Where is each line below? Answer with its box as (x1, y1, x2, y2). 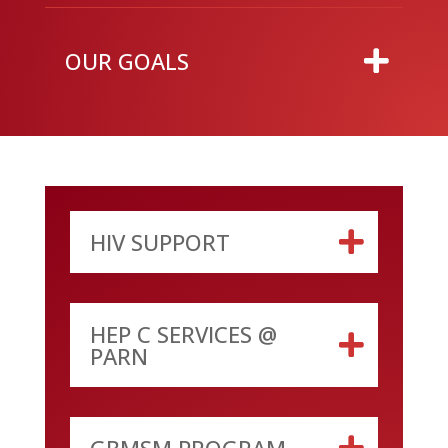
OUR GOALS (64, 45, 189, 76)
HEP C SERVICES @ (89, 318, 277, 349)
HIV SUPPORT (89, 226, 230, 257)
